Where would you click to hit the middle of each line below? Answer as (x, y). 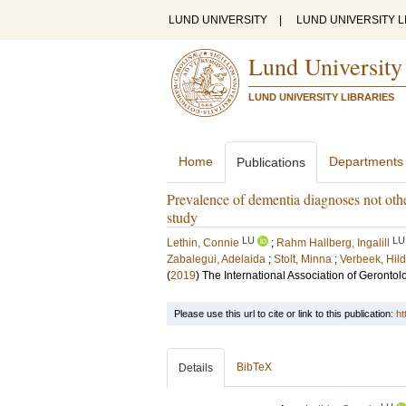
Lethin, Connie (203, 243)
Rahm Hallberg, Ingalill (333, 243)
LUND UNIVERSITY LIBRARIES (321, 97)
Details (196, 368)
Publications (271, 162)
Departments (366, 161)
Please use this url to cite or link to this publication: (285, 314)
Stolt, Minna (303, 259)
